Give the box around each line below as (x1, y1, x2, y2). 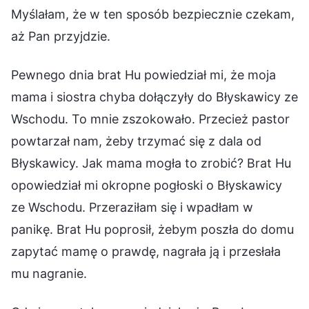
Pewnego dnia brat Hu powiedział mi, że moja (11, 67, 276, 82)
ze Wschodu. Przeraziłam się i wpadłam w (11, 199, 253, 215)
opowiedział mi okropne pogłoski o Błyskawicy (11, 177, 282, 192)
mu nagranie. (11, 266, 87, 281)
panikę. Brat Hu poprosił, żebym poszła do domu (11, 221, 294, 237)
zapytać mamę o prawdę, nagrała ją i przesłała (11, 243, 281, 259)
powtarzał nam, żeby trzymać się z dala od (11, 133, 261, 148)
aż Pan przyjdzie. (11, 28, 110, 43)
